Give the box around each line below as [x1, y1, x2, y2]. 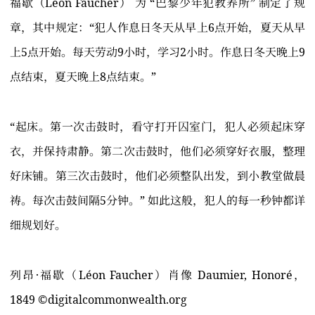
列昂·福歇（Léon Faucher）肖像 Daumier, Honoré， [10, 267, 305, 283]
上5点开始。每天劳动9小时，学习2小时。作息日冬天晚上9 [10, 44, 305, 60]
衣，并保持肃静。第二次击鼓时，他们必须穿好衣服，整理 [10, 143, 305, 160]
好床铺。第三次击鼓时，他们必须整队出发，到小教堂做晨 [10, 168, 305, 184]
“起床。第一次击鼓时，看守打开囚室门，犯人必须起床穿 [10, 119, 305, 135]
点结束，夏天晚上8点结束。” [10, 69, 156, 85]
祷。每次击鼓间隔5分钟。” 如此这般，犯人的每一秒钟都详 [10, 193, 305, 209]
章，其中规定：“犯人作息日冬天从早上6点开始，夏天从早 [10, 20, 305, 36]
